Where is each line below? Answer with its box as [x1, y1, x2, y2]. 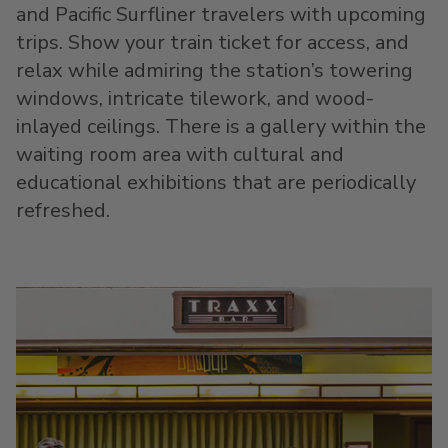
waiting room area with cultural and [16, 141, 344, 168]
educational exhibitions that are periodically [16, 169, 416, 196]
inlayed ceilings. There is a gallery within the [16, 113, 426, 140]
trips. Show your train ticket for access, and [16, 29, 409, 56]
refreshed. [16, 197, 110, 224]
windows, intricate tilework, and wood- [16, 85, 374, 112]
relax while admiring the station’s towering [16, 57, 413, 84]
